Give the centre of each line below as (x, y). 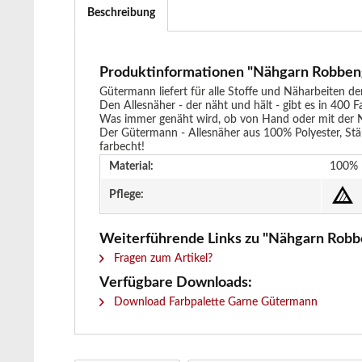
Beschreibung (121, 13)
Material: (131, 166)
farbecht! (122, 147)
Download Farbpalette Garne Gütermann (214, 302)
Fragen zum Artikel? (162, 259)
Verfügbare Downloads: (176, 283)
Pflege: (126, 195)
